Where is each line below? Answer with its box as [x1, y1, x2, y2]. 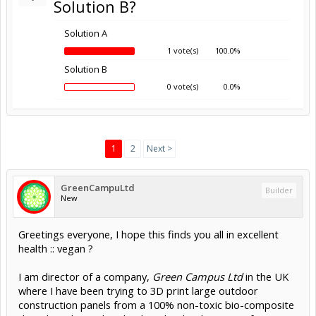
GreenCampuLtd [61, 181, 135, 194]
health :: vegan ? [18, 241, 93, 255]
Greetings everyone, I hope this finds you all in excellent [18, 226, 279, 241]
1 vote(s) [167, 44, 198, 56]
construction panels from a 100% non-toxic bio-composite [18, 297, 294, 312]
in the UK [243, 269, 288, 284]
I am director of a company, [18, 269, 152, 284]
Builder [265, 184, 293, 195]
